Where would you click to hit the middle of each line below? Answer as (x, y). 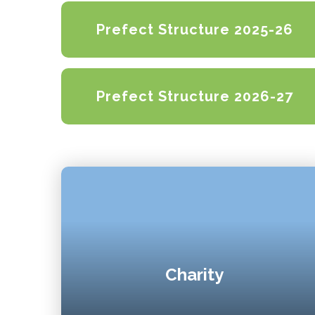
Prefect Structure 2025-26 (195, 30)
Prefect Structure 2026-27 (195, 96)
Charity (195, 275)
